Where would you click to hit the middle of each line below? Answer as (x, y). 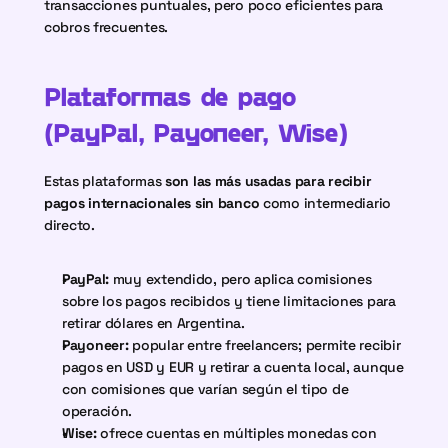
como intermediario (325, 203)
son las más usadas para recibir (268, 181)
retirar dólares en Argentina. (153, 323)
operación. (97, 411)
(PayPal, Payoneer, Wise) (196, 131)
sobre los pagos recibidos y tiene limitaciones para (229, 301)
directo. (69, 225)
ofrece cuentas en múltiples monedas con (236, 433)
